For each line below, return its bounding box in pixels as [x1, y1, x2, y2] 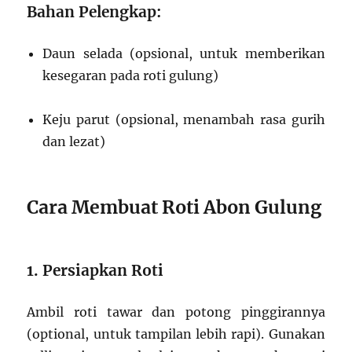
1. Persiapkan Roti [27, 261, 164, 280]
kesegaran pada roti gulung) [42, 68, 219, 84]
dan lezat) [42, 134, 106, 150]
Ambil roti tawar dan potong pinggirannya [27, 304, 325, 321]
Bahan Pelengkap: [27, 2, 162, 22]
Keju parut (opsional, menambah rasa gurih [42, 112, 325, 128]
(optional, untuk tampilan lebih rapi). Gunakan [27, 326, 325, 343]
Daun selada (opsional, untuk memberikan [42, 46, 325, 62]
